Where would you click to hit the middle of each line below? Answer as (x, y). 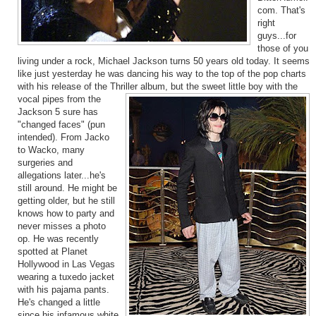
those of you (282, 49)
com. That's (281, 11)
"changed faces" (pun (61, 125)
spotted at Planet (52, 252)
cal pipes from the (64, 100)
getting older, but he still (66, 201)
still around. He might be (67, 189)
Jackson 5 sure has (57, 113)
